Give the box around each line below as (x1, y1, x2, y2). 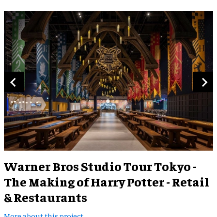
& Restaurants (4, 188, 87, 205)
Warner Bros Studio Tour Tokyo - (4, 157, 197, 174)
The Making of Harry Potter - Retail (4, 173, 209, 189)
